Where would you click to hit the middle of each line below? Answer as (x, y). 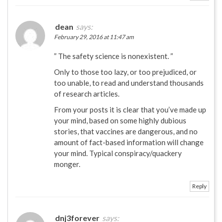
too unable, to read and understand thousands (129, 83)
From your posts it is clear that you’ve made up (130, 110)
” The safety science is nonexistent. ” (113, 56)
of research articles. (87, 94)
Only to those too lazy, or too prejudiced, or (125, 72)
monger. (67, 164)
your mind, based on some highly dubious (120, 121)
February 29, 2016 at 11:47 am (94, 37)
